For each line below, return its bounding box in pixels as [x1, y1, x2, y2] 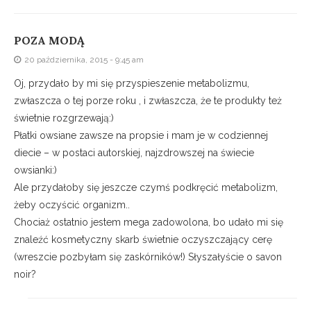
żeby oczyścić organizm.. [14, 199, 130, 211]
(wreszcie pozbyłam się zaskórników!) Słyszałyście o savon [14, 251, 282, 263]
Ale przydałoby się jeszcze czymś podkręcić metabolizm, [14, 182, 278, 194]
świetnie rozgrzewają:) [14, 112, 114, 124]
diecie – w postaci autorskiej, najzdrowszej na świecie [14, 147, 254, 159]
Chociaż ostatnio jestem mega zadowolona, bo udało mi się [14, 217, 283, 228]
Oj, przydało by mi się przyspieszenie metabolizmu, [14, 78, 249, 90]
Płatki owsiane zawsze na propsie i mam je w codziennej [14, 130, 268, 142]
